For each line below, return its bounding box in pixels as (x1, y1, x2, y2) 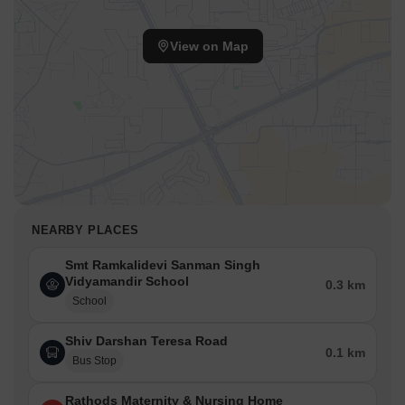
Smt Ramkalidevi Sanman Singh (65, 258, 260, 273)
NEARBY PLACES (32, 223, 139, 238)
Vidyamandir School (65, 274, 189, 289)
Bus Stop (72, 354, 117, 368)
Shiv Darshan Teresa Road (65, 334, 228, 349)
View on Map (169, 39, 249, 54)
